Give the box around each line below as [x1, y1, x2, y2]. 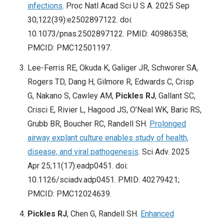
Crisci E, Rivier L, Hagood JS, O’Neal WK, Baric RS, [27, 105, 201, 115]
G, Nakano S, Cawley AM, [27, 91, 115, 101]
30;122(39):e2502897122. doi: [27, 15, 132, 25]
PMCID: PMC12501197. [27, 43, 111, 53]
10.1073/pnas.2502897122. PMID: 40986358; [27, 29, 188, 39]
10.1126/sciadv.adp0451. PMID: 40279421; [27, 175, 179, 185]
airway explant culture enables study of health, [27, 133, 188, 143]
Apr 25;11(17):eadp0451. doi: [27, 161, 128, 171]
